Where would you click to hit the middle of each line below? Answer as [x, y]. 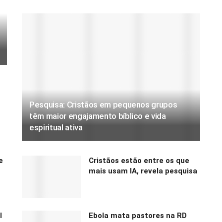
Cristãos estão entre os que [139, 161]
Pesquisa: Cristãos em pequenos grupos [103, 105]
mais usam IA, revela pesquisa [143, 171]
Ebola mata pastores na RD [138, 216]
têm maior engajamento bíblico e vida [98, 116]
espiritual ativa [56, 128]
